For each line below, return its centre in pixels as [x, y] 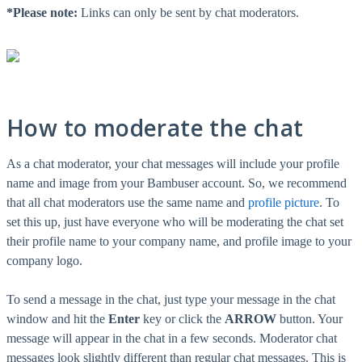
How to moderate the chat [155, 128]
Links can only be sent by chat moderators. [190, 13]
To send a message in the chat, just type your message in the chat [171, 300]
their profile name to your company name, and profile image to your [179, 242]
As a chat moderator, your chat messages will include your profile [173, 164]
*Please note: [42, 13]
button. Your [311, 319]
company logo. [44, 261]
